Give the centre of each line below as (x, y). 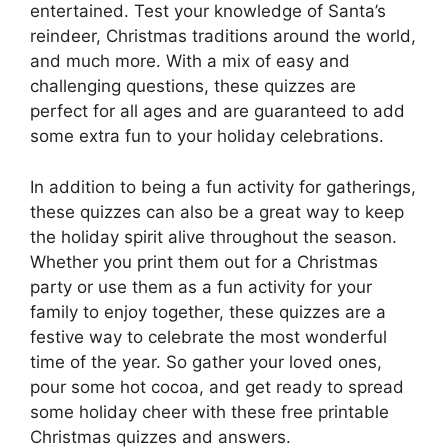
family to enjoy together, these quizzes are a (208, 311)
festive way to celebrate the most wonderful (208, 336)
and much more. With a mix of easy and (190, 61)
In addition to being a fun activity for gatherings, (223, 186)
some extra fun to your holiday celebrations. (207, 136)
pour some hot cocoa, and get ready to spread (217, 386)
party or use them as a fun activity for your (201, 286)
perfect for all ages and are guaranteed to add (217, 111)
